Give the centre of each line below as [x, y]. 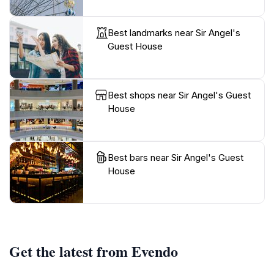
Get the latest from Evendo [94, 251]
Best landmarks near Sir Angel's [174, 32]
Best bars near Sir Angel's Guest [176, 157]
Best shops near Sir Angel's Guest [179, 95]
